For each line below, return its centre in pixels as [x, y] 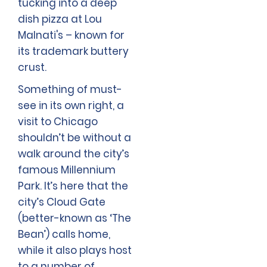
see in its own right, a [71, 106]
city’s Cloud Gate [62, 202]
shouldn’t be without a [74, 138]
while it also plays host [75, 251]
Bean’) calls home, [64, 235]
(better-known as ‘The [74, 218]
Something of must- [70, 90]
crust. [32, 68]
